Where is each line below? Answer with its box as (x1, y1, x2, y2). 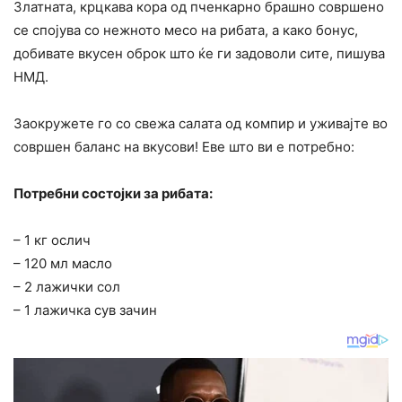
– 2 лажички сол (13, 277, 120, 295)
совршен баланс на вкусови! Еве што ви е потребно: (13, 137, 354, 155)
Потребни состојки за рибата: (13, 184, 213, 202)
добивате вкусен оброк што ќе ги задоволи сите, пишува (13, 44, 385, 62)
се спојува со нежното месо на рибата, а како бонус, (13, 21, 358, 39)
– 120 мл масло (13, 254, 112, 272)
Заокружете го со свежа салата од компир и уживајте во (13, 114, 388, 132)
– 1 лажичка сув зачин (13, 301, 157, 319)
